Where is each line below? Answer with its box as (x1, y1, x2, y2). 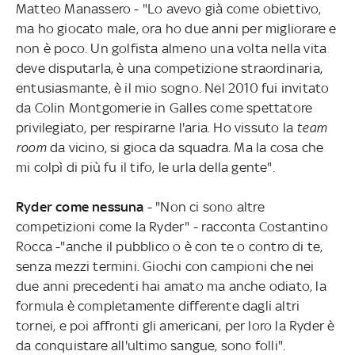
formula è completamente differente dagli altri (15, 297, 300, 314)
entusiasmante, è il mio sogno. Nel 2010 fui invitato (15, 79, 330, 96)
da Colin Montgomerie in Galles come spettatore (15, 99, 313, 116)
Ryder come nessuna (15, 198, 147, 215)
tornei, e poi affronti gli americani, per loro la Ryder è (15, 317, 335, 334)
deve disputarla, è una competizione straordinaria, (15, 59, 323, 76)
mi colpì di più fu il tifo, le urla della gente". (15, 158, 275, 175)
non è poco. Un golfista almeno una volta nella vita (15, 40, 327, 56)
